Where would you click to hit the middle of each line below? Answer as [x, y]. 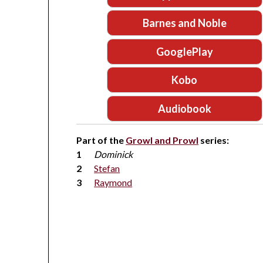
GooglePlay [184, 51]
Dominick [114, 154]
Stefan [107, 168]
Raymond [113, 183]
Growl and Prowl [162, 140]
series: [214, 140]
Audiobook [184, 108]
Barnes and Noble [184, 23]
